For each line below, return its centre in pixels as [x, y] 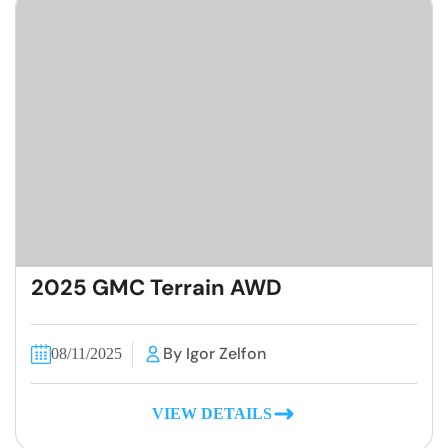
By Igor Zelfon [214, 354]
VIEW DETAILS [212, 413]
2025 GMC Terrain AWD [156, 287]
